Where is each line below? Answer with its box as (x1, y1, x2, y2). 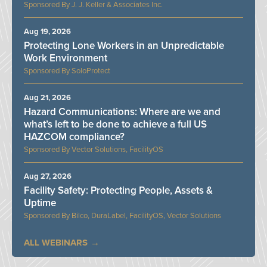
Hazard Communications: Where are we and (24, 105, 221, 118)
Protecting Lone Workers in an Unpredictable (24, 39, 224, 52)
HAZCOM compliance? (24, 130, 125, 143)
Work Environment (24, 51, 107, 64)
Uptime (24, 196, 56, 209)
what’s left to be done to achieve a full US (24, 117, 207, 131)
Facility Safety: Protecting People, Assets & (24, 184, 213, 197)
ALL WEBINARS (24, 237, 88, 248)
